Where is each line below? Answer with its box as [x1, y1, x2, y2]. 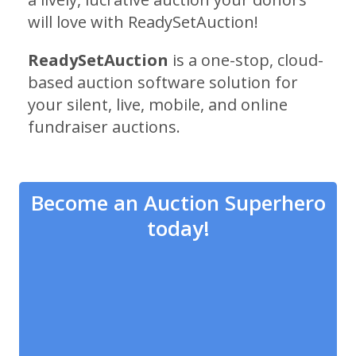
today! [146, 214, 210, 243]
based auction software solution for [27, 71, 298, 93]
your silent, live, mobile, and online [27, 93, 288, 115]
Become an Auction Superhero [30, 188, 326, 218]
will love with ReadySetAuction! [27, 10, 258, 33]
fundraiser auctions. [27, 115, 180, 137]
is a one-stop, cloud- [168, 48, 323, 71]
